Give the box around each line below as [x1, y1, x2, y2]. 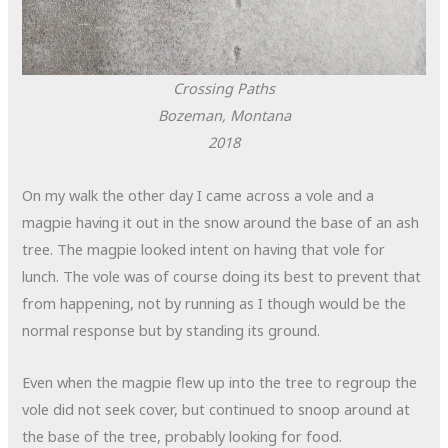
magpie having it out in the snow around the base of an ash [22, 211, 420, 232]
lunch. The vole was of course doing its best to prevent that [22, 265, 422, 286]
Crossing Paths [173, 78, 275, 99]
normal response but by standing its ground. [22, 319, 321, 340]
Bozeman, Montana [157, 105, 291, 126]
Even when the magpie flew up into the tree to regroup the [22, 372, 418, 393]
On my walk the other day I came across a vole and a [22, 184, 375, 205]
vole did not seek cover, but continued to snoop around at [22, 399, 411, 420]
